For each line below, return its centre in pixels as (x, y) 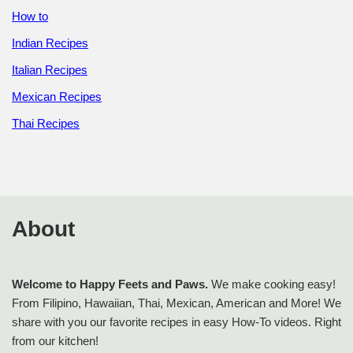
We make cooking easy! (272, 284)
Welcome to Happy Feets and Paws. (110, 284)
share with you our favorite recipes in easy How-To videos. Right (176, 322)
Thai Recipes (46, 123)
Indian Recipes (50, 43)
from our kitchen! (55, 341)
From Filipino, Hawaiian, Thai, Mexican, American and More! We (176, 303)
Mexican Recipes (57, 97)
